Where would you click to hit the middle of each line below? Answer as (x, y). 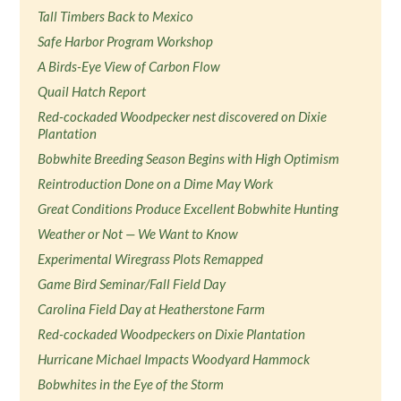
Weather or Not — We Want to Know (138, 234)
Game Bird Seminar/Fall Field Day (132, 284)
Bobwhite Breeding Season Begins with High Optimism (189, 158)
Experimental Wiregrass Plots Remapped (151, 259)
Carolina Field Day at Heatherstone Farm (152, 309)
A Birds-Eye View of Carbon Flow (129, 66)
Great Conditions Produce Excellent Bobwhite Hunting (188, 209)
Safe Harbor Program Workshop (126, 41)
